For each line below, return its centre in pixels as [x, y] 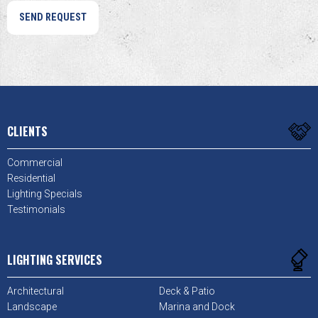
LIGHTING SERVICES [55, 260]
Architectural [35, 291]
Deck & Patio [187, 291]
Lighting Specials [45, 194]
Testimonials [36, 210]
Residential [31, 179]
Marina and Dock [197, 307]
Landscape [32, 307]
